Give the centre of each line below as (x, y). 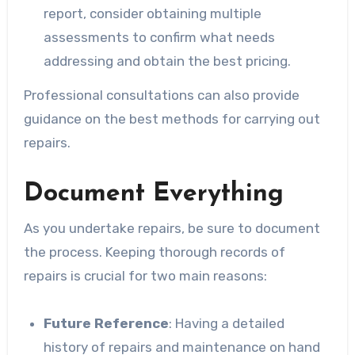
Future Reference (107, 323)
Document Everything (153, 195)
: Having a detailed (227, 323)
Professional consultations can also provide (161, 95)
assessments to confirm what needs (160, 38)
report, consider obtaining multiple (153, 14)
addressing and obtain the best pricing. (168, 61)
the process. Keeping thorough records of (154, 252)
